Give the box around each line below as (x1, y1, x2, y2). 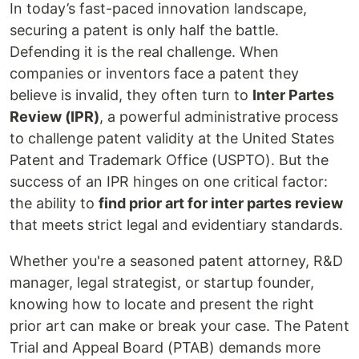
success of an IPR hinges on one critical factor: (10, 172, 328, 190)
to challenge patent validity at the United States (10, 129, 334, 147)
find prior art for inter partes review (99, 194, 343, 212)
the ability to (10, 194, 99, 212)
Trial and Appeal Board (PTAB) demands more (10, 338, 321, 356)
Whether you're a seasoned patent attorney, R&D (10, 252, 343, 269)
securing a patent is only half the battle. (10, 21, 279, 38)
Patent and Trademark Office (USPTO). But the (10, 151, 329, 168)
